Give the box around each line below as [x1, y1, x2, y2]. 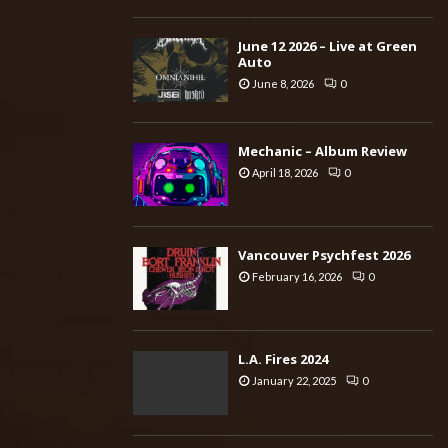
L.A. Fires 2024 [238, 350, 328, 369]
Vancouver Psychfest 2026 [238, 245, 410, 264]
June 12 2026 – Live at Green [238, 37, 417, 56]
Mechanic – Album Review [238, 141, 407, 160]
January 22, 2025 [252, 374, 336, 388]
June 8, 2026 [252, 77, 314, 91]
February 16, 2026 [252, 269, 342, 283]
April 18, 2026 [252, 165, 318, 179]
